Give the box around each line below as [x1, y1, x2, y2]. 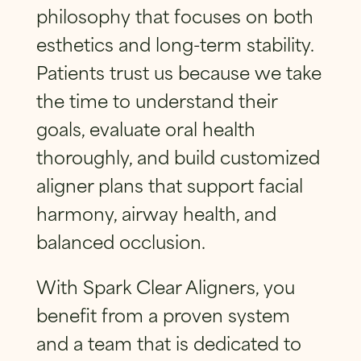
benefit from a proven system [35, 300, 290, 329]
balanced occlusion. [35, 226, 205, 255]
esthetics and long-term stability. [35, 28, 313, 57]
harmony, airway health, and [35, 197, 276, 226]
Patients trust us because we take [35, 56, 322, 85]
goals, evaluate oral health [35, 113, 255, 142]
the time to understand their [35, 85, 277, 114]
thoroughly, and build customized [35, 141, 320, 170]
